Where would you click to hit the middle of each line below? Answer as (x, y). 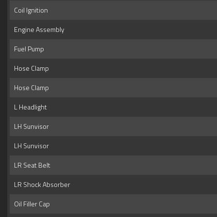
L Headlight (29, 107)
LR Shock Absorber (41, 184)
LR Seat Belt (31, 165)
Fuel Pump (28, 48)
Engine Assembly (38, 29)
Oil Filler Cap (31, 203)
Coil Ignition (30, 10)
